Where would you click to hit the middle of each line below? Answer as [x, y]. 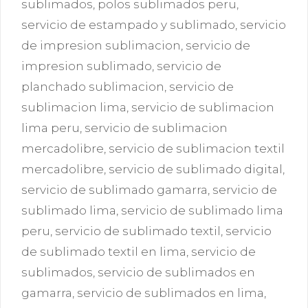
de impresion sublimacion [101, 45]
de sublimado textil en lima [104, 251]
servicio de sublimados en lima [170, 293]
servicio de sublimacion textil [197, 148]
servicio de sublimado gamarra [114, 189]
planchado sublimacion [93, 86]
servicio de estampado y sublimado [128, 24]
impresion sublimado [87, 66]
